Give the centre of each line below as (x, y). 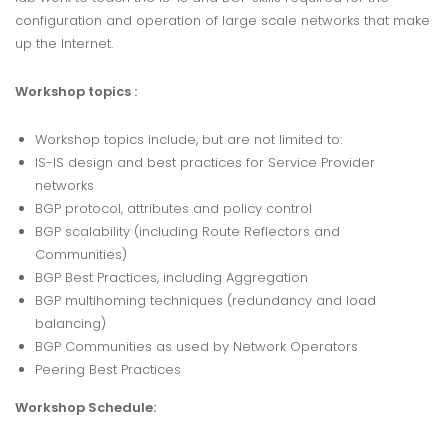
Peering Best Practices (108, 370)
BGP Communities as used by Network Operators (196, 347)
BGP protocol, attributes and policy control (173, 209)
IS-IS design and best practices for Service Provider (205, 163)
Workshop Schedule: (85, 408)
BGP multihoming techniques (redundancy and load (205, 301)
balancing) (70, 324)
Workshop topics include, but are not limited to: (188, 140)
